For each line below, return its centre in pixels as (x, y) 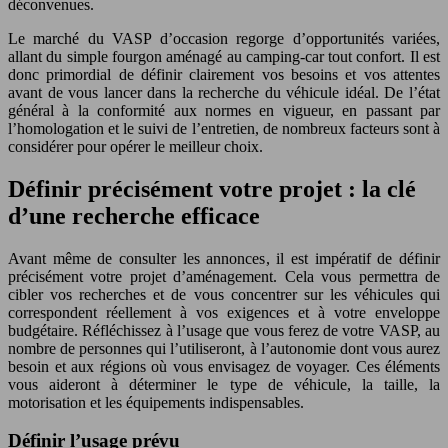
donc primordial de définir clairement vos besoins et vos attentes (224, 74)
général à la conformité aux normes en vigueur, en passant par (224, 110)
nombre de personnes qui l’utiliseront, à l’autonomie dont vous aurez (224, 348)
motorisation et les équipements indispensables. (156, 402)
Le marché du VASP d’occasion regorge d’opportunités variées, (224, 38)
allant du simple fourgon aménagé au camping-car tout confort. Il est (224, 56)
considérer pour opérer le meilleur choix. (135, 146)
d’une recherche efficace (134, 215)
